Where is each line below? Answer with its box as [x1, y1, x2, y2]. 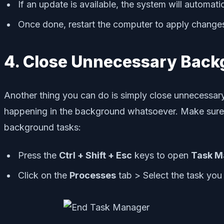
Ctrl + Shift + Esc [59, 149, 132, 160]
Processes [69, 169, 116, 180]
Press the [18, 149, 59, 160]
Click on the [18, 169, 69, 180]
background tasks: [4, 121, 81, 132]
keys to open [132, 149, 191, 160]
